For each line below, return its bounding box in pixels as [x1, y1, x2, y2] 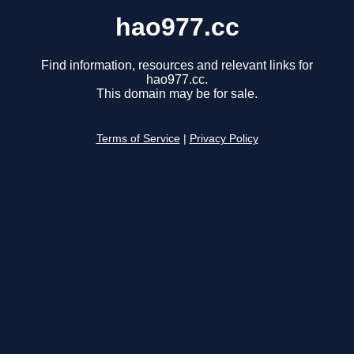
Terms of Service [96, 133, 180, 145]
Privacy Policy [189, 133, 258, 145]
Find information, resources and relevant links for [41, 58, 313, 73]
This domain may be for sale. [96, 87, 258, 101]
